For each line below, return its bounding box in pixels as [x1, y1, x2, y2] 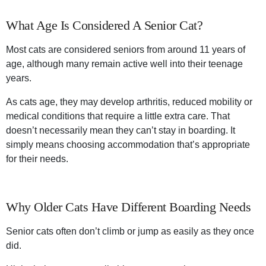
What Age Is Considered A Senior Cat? [6, 18, 202, 33]
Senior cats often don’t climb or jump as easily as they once [6, 226, 254, 237]
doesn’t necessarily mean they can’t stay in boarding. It [6, 125, 235, 136]
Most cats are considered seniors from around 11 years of [6, 45, 245, 55]
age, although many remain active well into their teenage [6, 59, 243, 69]
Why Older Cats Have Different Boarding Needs [6, 199, 251, 215]
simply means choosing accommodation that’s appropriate [6, 140, 250, 150]
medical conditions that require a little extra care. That [6, 111, 230, 122]
